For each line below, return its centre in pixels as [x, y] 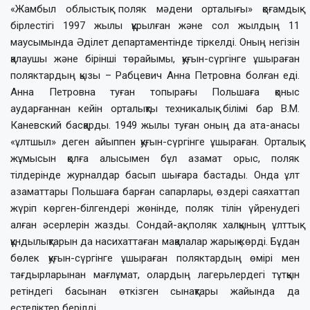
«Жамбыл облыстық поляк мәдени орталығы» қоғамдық [155, 9]
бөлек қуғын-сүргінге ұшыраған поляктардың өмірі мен [155, 258]
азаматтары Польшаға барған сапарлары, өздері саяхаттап [155, 191]
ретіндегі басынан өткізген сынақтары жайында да [155, 291]
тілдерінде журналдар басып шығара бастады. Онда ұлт [155, 175]
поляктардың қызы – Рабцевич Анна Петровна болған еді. [155, 75]
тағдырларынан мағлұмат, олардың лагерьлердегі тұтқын [155, 274]
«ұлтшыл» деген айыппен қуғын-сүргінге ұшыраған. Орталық [155, 142]
